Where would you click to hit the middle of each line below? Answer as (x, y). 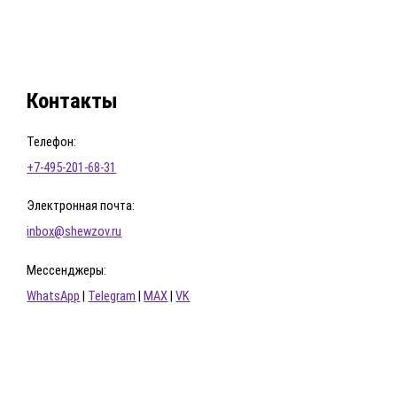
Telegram (112, 296)
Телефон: (52, 141)
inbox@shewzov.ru (74, 232)
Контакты (73, 100)
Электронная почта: (81, 206)
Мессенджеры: (67, 271)
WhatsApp (54, 296)
